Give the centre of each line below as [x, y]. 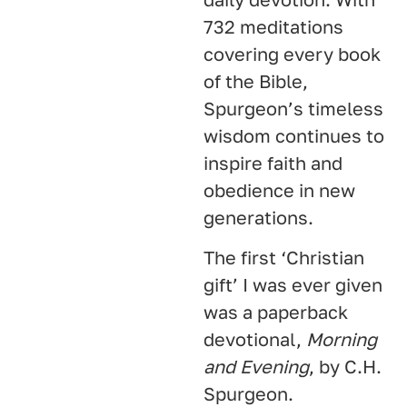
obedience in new [279, 189]
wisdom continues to [294, 135]
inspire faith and [273, 162]
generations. [258, 217]
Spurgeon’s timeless [293, 108]
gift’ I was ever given [293, 284]
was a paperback [276, 311]
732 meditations [273, 26]
